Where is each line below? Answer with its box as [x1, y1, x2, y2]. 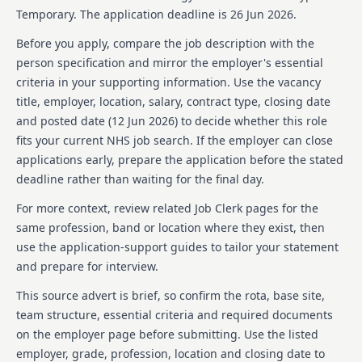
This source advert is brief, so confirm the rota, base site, [16, 287, 325, 303]
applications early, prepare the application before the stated [16, 151, 343, 167]
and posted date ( [16, 112, 112, 128]
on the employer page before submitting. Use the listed [16, 326, 318, 342]
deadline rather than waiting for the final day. [16, 170, 264, 187]
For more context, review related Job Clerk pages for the [16, 200, 318, 216]
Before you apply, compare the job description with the [16, 35, 314, 51]
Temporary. [16, 6, 77, 22]
